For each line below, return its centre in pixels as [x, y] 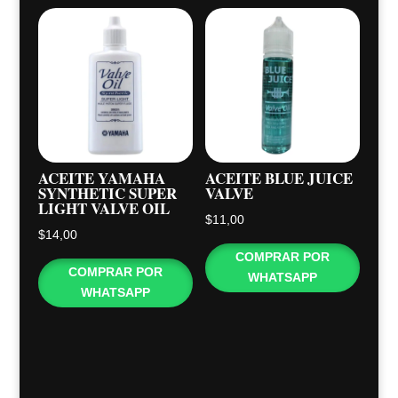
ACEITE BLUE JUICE [279, 178]
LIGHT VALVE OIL [103, 208]
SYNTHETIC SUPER [107, 193]
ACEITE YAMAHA [101, 178]
